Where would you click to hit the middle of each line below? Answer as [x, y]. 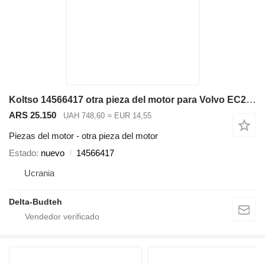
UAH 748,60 [84, 116]
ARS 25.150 [33, 115]
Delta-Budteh [35, 201]
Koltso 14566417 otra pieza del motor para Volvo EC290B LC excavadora [251, 100]
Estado [22, 153]
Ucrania [39, 173]
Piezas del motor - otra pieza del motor [83, 135]
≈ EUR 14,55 [129, 116]
